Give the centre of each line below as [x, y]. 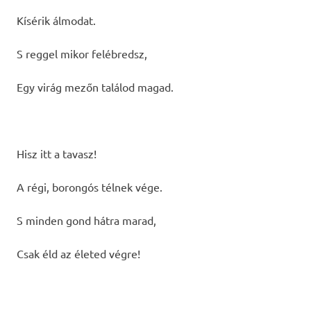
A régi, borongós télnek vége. [90, 186]
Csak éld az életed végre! [78, 253]
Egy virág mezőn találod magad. [95, 86]
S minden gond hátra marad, [86, 220]
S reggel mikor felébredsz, [82, 53]
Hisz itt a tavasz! [57, 153]
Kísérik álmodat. [56, 20]
